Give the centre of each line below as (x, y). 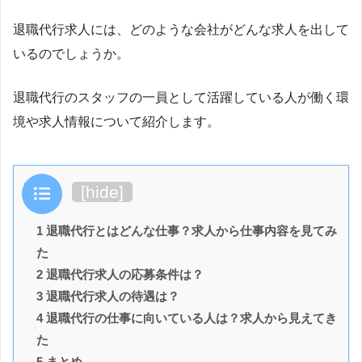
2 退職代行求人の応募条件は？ (120, 274)
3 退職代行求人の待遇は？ (108, 296)
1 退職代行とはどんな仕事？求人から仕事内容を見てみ (187, 230)
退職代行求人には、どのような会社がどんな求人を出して (181, 29)
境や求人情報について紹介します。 (116, 121)
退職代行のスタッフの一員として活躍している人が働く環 (181, 97)
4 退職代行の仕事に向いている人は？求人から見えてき (187, 318)
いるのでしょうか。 (71, 53)
